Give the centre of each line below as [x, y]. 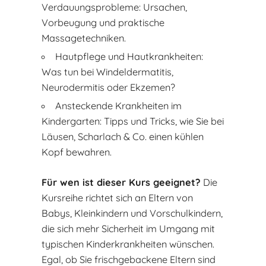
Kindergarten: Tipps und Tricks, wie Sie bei [133, 121]
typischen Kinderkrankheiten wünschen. [128, 244]
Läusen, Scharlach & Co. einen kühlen [123, 136]
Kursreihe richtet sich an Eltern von [118, 197]
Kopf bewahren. [77, 152]
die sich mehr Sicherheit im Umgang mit [129, 228]
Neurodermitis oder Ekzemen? [109, 87]
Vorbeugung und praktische [103, 22]
